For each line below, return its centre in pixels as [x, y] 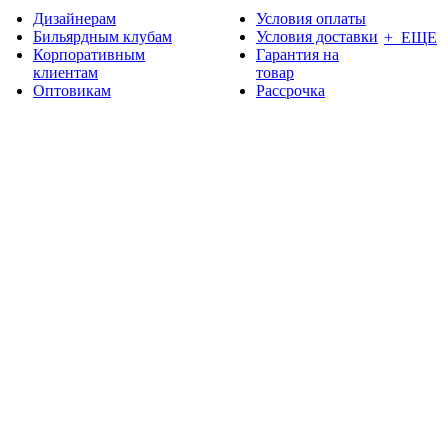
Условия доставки [317, 36]
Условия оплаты [311, 18]
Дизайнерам [74, 18]
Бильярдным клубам [102, 36]
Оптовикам [72, 90]
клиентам [65, 72]
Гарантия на [297, 54]
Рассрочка [290, 90]
